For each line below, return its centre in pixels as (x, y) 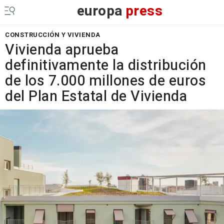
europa (100, 11)
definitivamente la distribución (106, 65)
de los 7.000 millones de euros (105, 81)
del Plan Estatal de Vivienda (96, 96)
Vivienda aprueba (62, 50)
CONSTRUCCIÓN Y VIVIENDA (53, 35)
